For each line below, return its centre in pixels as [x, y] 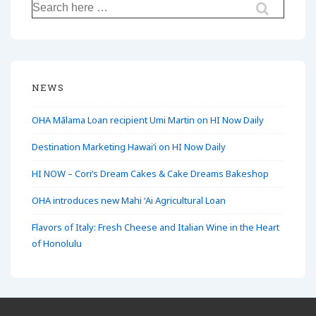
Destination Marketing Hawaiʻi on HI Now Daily [129, 146]
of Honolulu [57, 243]
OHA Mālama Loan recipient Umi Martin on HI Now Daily [148, 120]
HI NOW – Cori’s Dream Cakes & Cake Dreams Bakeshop [150, 173]
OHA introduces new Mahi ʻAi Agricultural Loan [129, 200]
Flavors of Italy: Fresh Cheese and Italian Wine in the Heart [156, 227]
